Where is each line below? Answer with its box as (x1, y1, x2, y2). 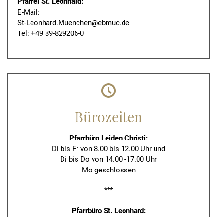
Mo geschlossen (81, 166, 136, 174)
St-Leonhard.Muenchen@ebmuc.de (17, 18, 129, 27)
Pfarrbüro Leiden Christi (69, 134, 146, 142)
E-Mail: (17, 8, 40, 16)
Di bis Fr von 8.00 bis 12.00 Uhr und (52, 144, 165, 153)
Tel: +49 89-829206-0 (17, 29, 84, 38)
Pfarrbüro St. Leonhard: (71, 206, 146, 215)
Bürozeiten (75, 107, 142, 125)
